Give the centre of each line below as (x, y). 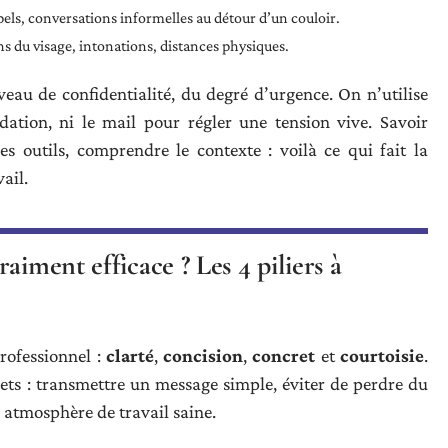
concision (203, 355)
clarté (129, 355)
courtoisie (382, 355)
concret (284, 355)
